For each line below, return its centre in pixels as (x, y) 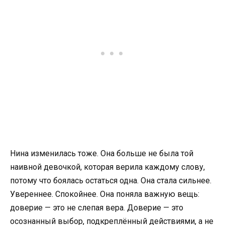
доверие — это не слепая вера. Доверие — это (97, 208)
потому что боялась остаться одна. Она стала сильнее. (111, 181)
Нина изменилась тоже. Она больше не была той (102, 154)
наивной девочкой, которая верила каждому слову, (107, 167)
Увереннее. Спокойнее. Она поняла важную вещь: (105, 194)
